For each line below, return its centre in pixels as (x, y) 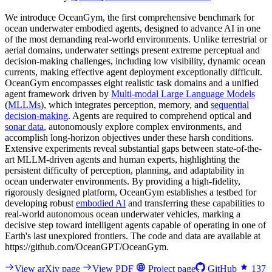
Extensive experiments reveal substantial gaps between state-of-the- (133, 148)
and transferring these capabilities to (195, 203)
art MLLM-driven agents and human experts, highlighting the (122, 159)
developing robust (40, 203)
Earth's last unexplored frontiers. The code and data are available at (133, 236)
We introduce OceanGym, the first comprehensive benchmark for (130, 17)
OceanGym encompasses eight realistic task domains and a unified (132, 83)
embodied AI (101, 203)
